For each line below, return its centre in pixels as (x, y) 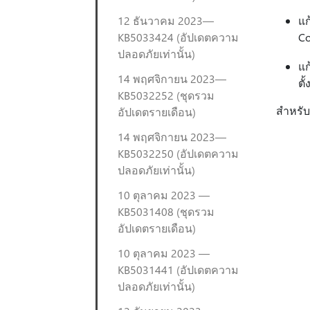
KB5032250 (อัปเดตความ (178, 153)
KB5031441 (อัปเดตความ (178, 270)
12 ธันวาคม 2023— (166, 20)
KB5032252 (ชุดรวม (166, 95)
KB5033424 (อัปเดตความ (178, 37)
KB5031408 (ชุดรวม (166, 211)
